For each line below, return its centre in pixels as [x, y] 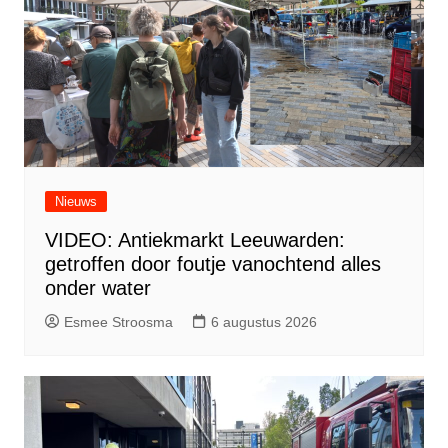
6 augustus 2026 [263, 321]
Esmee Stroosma [118, 321]
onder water [97, 287]
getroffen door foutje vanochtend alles [212, 263]
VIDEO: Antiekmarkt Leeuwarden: [194, 239]
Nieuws [75, 201]
